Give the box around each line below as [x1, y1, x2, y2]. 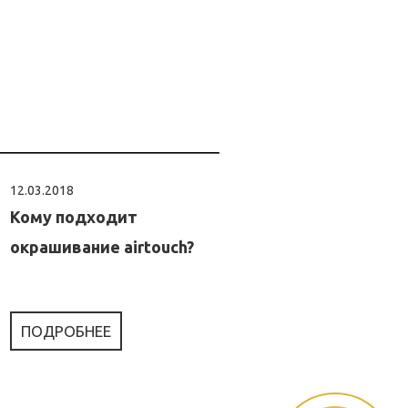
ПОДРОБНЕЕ [21, 322, 111, 340]
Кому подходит [10, 208, 138, 226]
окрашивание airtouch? [10, 238, 194, 256]
